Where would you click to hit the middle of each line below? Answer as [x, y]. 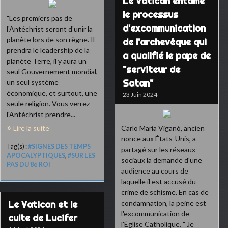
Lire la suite [31, 128]
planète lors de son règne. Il [51, 39]
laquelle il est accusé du [159, 181]
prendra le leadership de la [48, 50]
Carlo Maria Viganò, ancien [163, 128]
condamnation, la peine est [164, 203]
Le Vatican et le [43, 204]
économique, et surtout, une [52, 93]
